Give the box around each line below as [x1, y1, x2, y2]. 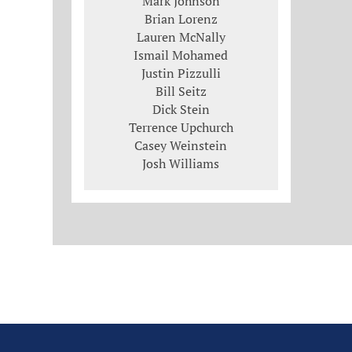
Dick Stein [152, 100, 210, 118]
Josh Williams [142, 154, 220, 172]
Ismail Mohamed [134, 46, 229, 64]
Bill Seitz [155, 82, 207, 100]
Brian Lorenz [144, 9, 218, 27]
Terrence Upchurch [128, 118, 233, 136]
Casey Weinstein [134, 136, 228, 154]
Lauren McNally [136, 27, 225, 46]
